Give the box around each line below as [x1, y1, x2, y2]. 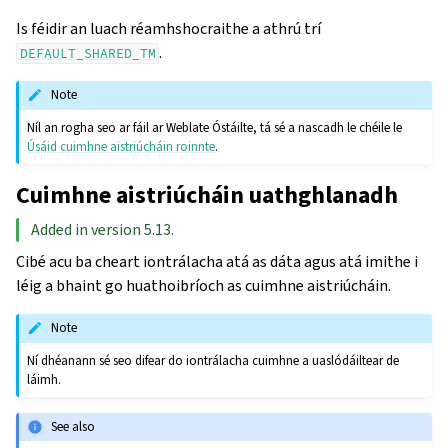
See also [51, 417, 96, 435]
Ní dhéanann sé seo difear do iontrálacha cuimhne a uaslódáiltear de [27, 351, 400, 369]
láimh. [27, 370, 62, 388]
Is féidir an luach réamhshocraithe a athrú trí [16, 17, 321, 39]
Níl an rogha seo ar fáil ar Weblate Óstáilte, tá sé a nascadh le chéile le [27, 118, 403, 136]
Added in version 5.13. [31, 218, 174, 240]
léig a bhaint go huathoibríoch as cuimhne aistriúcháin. [16, 274, 391, 296]
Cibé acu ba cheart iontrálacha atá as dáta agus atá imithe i [16, 250, 418, 272]
